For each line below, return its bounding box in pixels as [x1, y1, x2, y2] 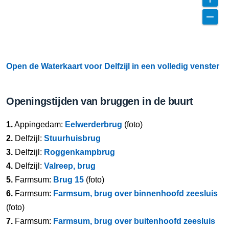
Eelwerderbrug [65, 120, 122, 129]
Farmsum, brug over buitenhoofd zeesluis [53, 217, 215, 225]
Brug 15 [53, 175, 84, 184]
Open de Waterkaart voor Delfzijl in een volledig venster [6, 62, 219, 71]
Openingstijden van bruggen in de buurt [6, 96, 193, 107]
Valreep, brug [44, 162, 96, 170]
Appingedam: [13, 120, 65, 129]
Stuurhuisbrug [44, 134, 101, 143]
